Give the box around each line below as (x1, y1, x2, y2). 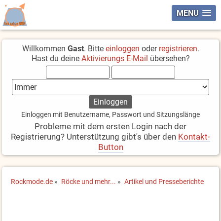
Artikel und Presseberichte (124, 178, 204, 186)
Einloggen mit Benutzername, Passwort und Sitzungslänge (21, 110, 200, 119)
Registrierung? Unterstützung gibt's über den (11, 132, 178, 142)
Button (98, 142, 123, 152)
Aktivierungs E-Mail (81, 54, 148, 63)
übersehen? (147, 54, 190, 63)
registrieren (158, 44, 197, 53)
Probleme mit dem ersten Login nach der (35, 121, 186, 131)
